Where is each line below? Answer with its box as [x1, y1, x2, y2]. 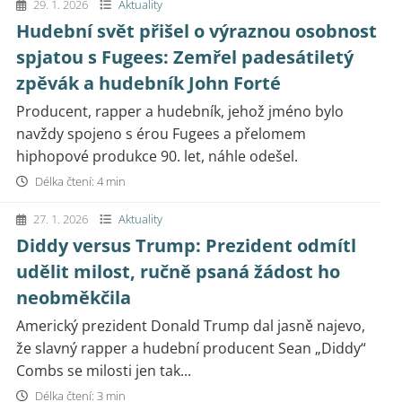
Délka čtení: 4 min [32, 173, 126, 189]
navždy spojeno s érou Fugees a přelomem [16, 124, 306, 144]
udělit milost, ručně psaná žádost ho [16, 259, 340, 284]
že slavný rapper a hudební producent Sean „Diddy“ [16, 338, 366, 358]
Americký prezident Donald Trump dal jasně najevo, [16, 316, 365, 336]
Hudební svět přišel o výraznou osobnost [16, 19, 377, 43]
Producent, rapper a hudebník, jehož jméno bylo [16, 101, 344, 121]
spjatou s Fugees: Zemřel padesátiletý [16, 45, 354, 69]
